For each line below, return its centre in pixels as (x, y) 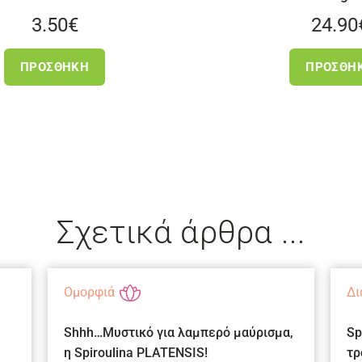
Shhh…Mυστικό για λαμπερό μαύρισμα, (179, 332)
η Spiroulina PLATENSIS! (136, 352)
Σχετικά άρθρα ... (181, 232)
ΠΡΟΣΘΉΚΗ (187, 67)
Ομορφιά (89, 292)
